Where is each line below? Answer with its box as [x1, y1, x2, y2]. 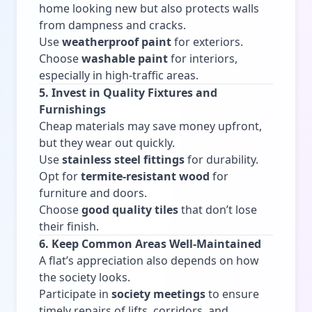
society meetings [111, 286, 205, 302]
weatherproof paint [62, 33, 171, 49]
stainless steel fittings [62, 151, 185, 167]
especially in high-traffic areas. [39, 67, 198, 83]
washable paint [81, 50, 168, 66]
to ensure [205, 286, 259, 302]
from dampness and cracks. [39, 17, 186, 33]
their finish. [39, 218, 99, 234]
